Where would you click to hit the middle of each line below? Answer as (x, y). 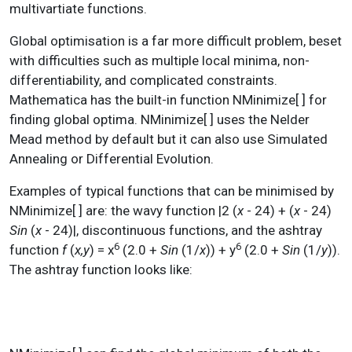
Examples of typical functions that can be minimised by (172, 191)
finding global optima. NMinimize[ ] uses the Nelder (159, 119)
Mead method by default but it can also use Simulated (169, 139)
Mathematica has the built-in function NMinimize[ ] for (168, 99)
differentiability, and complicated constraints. (143, 80)
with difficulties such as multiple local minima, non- (159, 60)
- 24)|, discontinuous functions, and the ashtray (182, 230)
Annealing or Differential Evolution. (112, 158)
